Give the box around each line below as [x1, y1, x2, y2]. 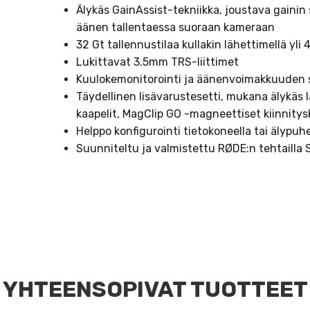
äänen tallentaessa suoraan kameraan [76, 21, 275, 35]
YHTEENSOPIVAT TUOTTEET [2, 275, 308, 302]
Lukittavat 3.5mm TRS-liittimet [76, 55, 239, 69]
